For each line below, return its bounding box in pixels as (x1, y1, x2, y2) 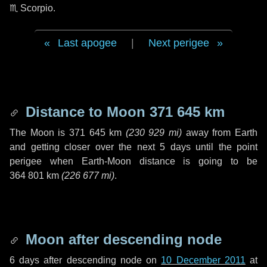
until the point (190, 142, 257, 152)
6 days (10, 255, 40, 265)
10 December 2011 (161, 255, 246, 265)
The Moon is (10, 128, 69, 138)
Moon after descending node (21, 231, 222, 247)
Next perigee (148, 37, 209, 49)
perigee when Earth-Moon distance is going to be (10, 156, 257, 166)
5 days (160, 142, 191, 152)
